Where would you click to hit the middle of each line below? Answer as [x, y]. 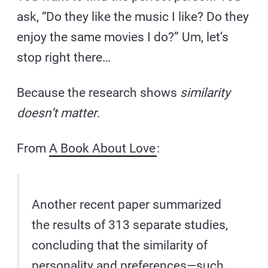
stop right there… [64, 58]
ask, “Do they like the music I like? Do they [133, 17]
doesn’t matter [57, 113]
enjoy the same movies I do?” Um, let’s [123, 37]
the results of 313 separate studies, [130, 225]
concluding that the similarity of [120, 246]
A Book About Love [103, 149]
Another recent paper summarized [127, 205]
